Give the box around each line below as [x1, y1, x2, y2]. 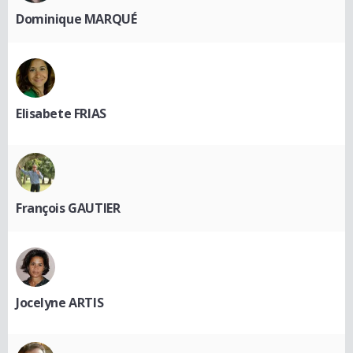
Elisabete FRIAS [16, 105, 106, 123]
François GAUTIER [16, 199, 121, 217]
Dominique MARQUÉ [16, 10, 137, 28]
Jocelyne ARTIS [16, 294, 104, 312]
